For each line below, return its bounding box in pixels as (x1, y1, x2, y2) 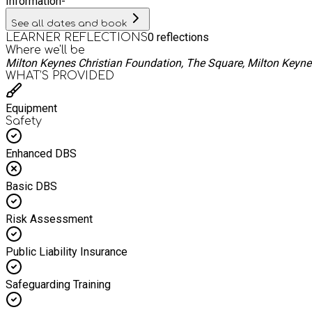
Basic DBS (6, 179, 57, 193)
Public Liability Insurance (6, 244, 127, 258)
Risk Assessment (6, 212, 93, 226)
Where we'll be (6, 43, 85, 56)
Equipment (6, 101, 57, 115)
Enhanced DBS (6, 146, 77, 160)
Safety (6, 114, 42, 127)
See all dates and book (11, 17, 127, 29)
